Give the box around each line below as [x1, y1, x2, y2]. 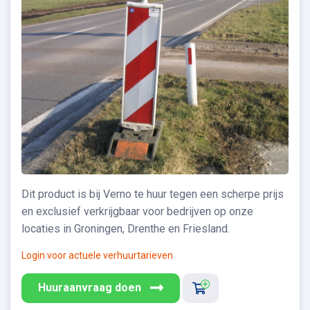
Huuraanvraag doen [38, 281, 141, 295]
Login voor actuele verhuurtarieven [21, 249, 173, 261]
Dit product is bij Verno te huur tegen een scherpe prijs [21, 187, 284, 201]
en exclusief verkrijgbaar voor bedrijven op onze [21, 204, 253, 218]
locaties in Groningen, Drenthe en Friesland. [21, 221, 230, 235]
